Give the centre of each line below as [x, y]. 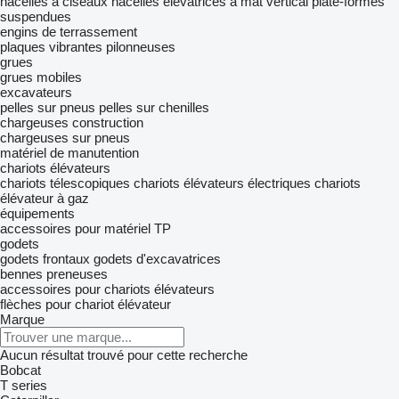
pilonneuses [141, 47]
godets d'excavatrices [157, 259]
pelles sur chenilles [154, 107]
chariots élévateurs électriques [222, 183]
